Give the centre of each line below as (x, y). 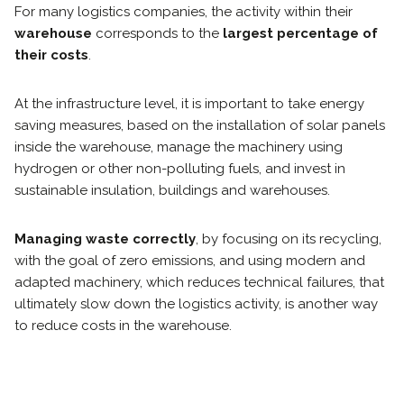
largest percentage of (300, 33)
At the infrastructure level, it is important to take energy (189, 103)
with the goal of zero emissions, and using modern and (190, 260)
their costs (51, 55)
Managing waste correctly (105, 239)
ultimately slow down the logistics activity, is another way (196, 303)
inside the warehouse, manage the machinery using (179, 147)
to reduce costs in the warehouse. (123, 325)
